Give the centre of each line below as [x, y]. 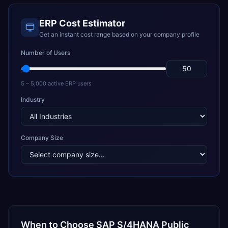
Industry [33, 99]
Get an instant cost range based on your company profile [119, 34]
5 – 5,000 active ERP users [56, 83]
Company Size [42, 138]
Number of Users [46, 53]
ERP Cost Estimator [82, 23]
